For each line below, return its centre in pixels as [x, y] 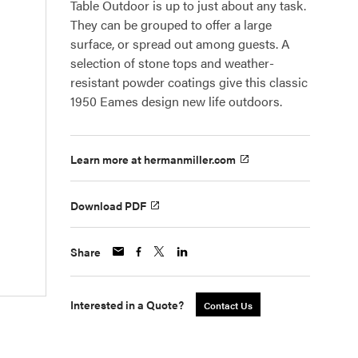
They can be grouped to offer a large [171, 24]
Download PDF [108, 205]
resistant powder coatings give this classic [189, 82]
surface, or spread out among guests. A [180, 44]
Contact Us [228, 305]
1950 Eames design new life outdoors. [176, 101]
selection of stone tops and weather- [172, 63]
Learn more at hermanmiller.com [153, 159]
